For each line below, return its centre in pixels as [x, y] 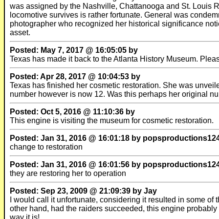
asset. [20, 33]
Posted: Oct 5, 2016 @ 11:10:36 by [72, 112]
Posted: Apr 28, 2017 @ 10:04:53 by [75, 77]
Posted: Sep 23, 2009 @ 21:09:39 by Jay [83, 191]
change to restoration [46, 147]
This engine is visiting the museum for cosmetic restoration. [112, 120]
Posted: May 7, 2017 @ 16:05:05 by [74, 50]
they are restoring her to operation [68, 173]
